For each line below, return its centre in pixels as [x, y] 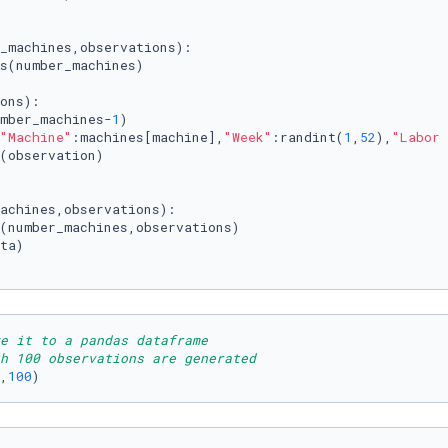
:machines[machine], [148, 137]
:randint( [308, 137]
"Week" [248, 137]
